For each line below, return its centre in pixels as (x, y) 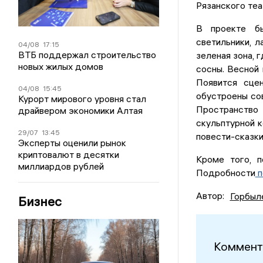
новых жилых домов (61, 67)
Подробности (225, 173)
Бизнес (40, 202)
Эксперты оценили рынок (73, 143)
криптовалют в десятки (69, 155)
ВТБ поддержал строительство (87, 55)
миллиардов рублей (61, 166)
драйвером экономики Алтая (81, 111)
